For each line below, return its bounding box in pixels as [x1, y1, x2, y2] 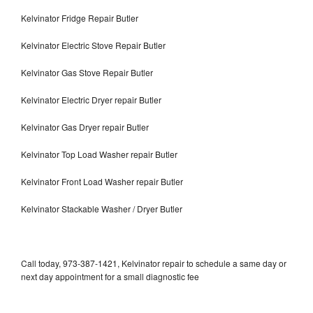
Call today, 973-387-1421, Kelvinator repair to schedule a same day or [21, 256, 286, 269]
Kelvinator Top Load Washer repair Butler [21, 147, 177, 160]
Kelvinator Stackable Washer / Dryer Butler [21, 202, 182, 214]
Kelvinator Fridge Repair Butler [21, 11, 138, 24]
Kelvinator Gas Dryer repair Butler [21, 120, 149, 133]
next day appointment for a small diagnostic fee [21, 270, 199, 282]
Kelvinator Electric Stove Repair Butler [21, 38, 166, 51]
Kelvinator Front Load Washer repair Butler [21, 175, 183, 187]
